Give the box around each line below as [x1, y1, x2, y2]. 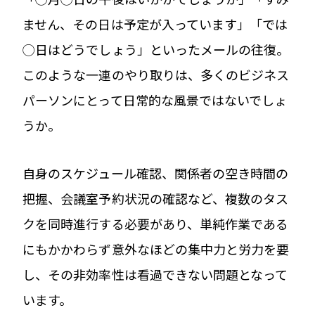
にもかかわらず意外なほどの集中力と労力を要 [22, 239, 290, 258]
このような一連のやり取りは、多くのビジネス [22, 65, 290, 84]
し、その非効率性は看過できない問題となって [22, 264, 288, 283]
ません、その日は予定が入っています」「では [22, 14, 288, 33]
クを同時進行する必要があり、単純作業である [22, 214, 289, 233]
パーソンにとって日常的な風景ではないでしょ [22, 90, 288, 109]
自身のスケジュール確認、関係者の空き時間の [22, 163, 289, 182]
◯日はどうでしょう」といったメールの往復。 [22, 39, 290, 58]
